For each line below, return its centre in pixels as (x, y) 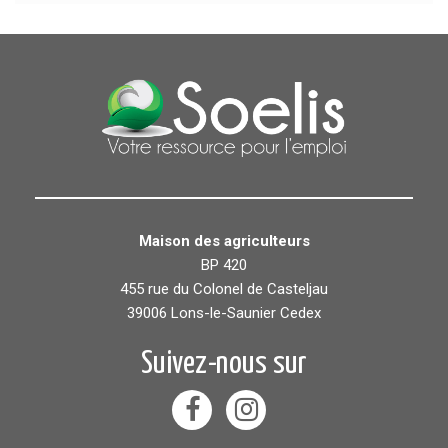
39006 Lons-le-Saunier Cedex (224, 313)
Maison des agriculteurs (224, 241)
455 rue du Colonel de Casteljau (224, 289)
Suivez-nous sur (224, 365)
